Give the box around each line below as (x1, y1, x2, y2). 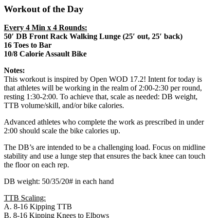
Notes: (4, 66, 25, 75)
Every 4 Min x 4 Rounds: (4, 23, 87, 32)
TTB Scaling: (4, 194, 46, 202)
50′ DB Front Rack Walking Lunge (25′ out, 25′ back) (4, 32, 182, 41)
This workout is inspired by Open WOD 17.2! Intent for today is (4, 75, 202, 84)
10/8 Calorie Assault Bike (4, 50, 87, 58)
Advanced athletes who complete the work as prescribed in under (4, 118, 204, 127)
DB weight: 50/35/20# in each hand (4, 177, 114, 186)
